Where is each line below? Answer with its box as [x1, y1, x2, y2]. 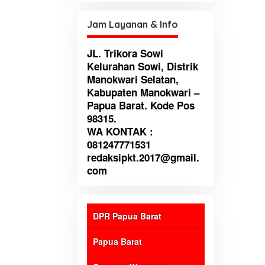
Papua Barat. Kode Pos [87, 98, 195, 113]
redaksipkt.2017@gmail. [87, 150, 199, 165]
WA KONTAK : [87, 124, 153, 139]
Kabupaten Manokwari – [87, 85, 199, 100]
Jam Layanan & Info [87, 18, 178, 31]
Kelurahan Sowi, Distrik [87, 59, 198, 74]
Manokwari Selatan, [87, 72, 179, 87]
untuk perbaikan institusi [105, 5, 202, 15]
